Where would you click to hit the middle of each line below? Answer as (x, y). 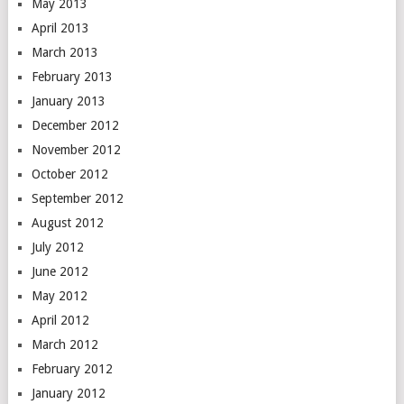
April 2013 (60, 28)
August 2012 (67, 223)
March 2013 (64, 52)
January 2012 (68, 393)
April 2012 (60, 320)
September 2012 (77, 198)
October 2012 (69, 174)
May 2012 (59, 296)
